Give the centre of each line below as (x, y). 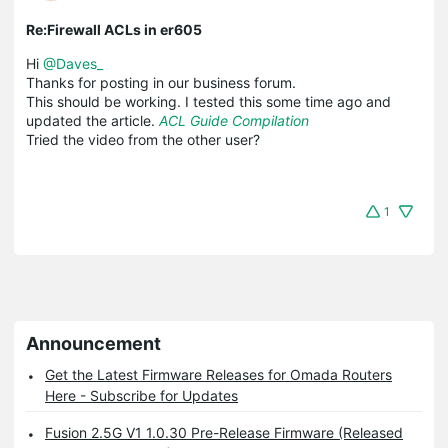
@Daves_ (73, 63)
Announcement (93, 343)
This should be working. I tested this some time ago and (208, 101)
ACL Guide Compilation (234, 120)
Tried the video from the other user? (143, 139)
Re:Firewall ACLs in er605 (114, 29)
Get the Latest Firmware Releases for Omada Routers (218, 374)
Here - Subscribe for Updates (141, 395)
